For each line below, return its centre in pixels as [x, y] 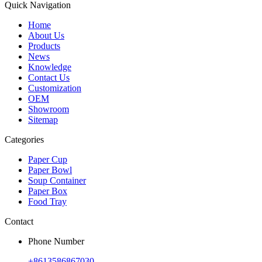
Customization [55, 88]
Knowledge [50, 67]
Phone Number [56, 241]
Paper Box [48, 191]
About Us [46, 35]
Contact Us [49, 77]
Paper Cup [48, 159]
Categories [24, 139]
